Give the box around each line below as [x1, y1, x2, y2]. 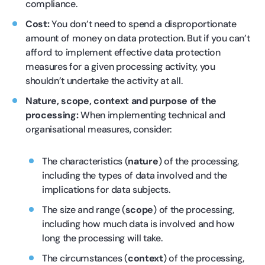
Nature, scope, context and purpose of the [25, 94, 216, 107]
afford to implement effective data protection [25, 46, 221, 59]
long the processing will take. [42, 231, 163, 244]
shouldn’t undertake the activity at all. [25, 74, 183, 87]
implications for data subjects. [42, 183, 170, 196]
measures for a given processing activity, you [25, 60, 215, 73]
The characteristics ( [42, 154, 128, 167]
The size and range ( [42, 203, 125, 216]
